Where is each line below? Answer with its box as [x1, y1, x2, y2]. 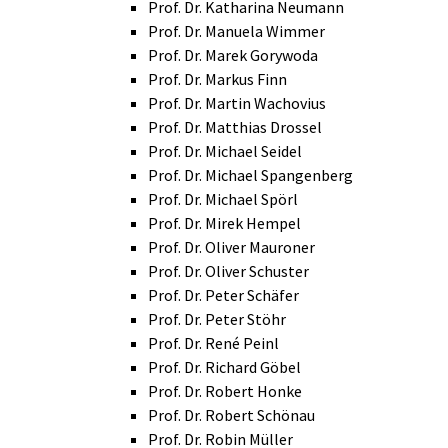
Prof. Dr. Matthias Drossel [148, 117, 322, 138]
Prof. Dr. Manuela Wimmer [148, 21, 325, 42]
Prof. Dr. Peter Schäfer [148, 285, 299, 306]
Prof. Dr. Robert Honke [148, 381, 302, 402]
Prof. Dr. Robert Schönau [148, 405, 315, 426]
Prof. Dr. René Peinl [148, 333, 279, 354]
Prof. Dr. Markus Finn [148, 69, 287, 90]
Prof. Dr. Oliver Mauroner [148, 237, 315, 258]
